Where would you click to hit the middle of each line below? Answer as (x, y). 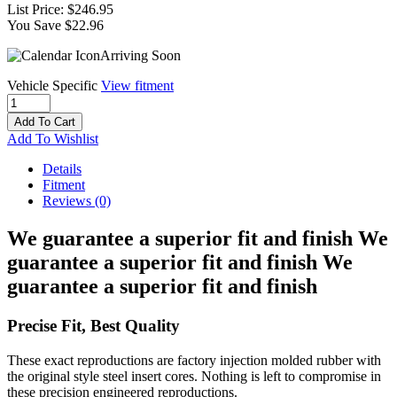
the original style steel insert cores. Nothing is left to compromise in (194, 376)
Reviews (69, 201)
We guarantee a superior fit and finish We (198, 239)
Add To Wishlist (53, 139)
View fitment (137, 86)
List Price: (37, 10)
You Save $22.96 (55, 26)
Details (62, 169)
